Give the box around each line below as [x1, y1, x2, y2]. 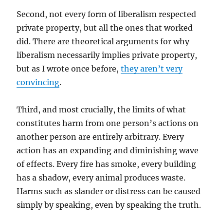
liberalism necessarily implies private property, [17, 50, 198, 60]
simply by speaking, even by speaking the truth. [17, 200, 201, 210]
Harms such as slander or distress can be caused [17, 186, 201, 197]
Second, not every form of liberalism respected [17, 9, 197, 19]
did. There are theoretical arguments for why [17, 36, 190, 47]
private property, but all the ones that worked [17, 23, 193, 33]
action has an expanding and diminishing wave [17, 145, 199, 156]
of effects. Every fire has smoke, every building [17, 159, 197, 169]
